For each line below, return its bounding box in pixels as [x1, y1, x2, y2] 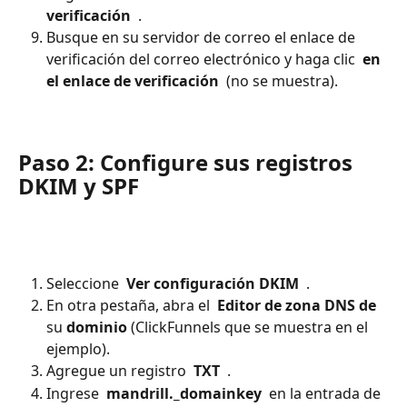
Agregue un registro [46, 361, 190, 382]
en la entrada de [265, 382, 384, 403]
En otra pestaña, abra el [46, 295, 213, 316]
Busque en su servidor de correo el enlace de [46, 26, 359, 47]
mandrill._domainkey [103, 382, 265, 403]
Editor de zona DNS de [213, 295, 380, 316]
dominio [66, 317, 127, 338]
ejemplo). [46, 339, 110, 360]
